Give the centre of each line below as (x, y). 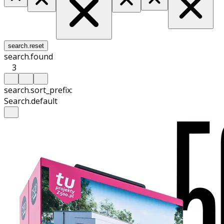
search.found (28, 56)
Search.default (31, 101)
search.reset (26, 45)
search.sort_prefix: (38, 90)
